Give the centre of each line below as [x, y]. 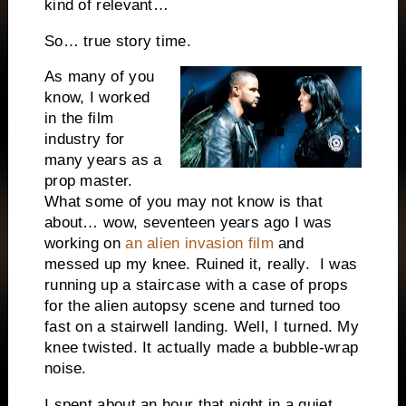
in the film [79, 119]
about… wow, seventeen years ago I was [188, 223]
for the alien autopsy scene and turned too [192, 306]
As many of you [99, 77]
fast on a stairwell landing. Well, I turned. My [202, 327]
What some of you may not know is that [184, 202]
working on [85, 244]
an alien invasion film [199, 244]
